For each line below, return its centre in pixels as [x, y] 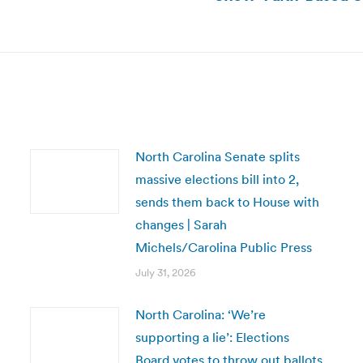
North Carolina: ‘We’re [200, 314]
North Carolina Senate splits [217, 156]
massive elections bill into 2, [217, 179]
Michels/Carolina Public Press [223, 247]
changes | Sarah [181, 224]
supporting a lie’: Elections [212, 337]
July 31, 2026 [165, 273]
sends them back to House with [227, 202]
